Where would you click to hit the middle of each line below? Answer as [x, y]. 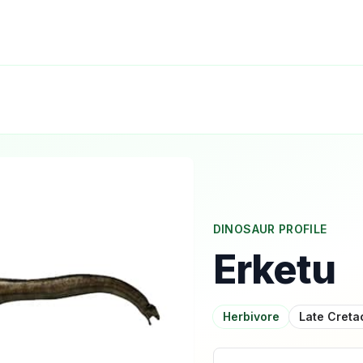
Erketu [274, 269]
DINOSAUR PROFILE [270, 228]
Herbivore [251, 316]
